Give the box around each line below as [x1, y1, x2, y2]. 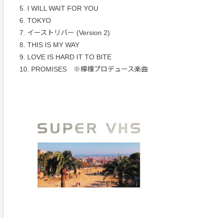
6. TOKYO [19, 17, 51, 24]
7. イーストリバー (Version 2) [19, 29, 110, 36]
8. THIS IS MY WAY [19, 41, 79, 49]
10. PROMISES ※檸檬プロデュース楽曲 [19, 65, 148, 73]
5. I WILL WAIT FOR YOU [19, 4, 98, 12]
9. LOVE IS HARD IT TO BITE [19, 53, 111, 61]
